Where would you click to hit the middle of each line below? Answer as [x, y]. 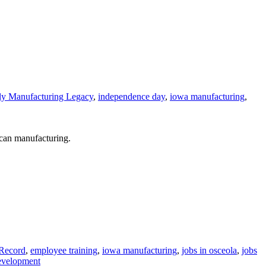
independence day [132, 97]
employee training [64, 251]
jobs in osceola [209, 251]
